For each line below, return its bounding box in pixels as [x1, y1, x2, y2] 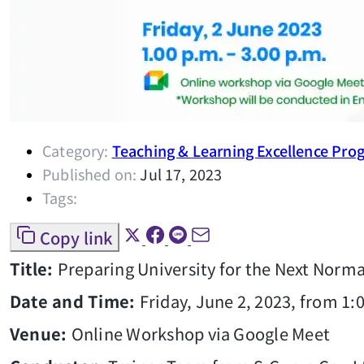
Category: [42, 140, 109, 162]
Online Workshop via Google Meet [71, 322, 331, 346]
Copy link [40, 226, 113, 250]
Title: [10, 257, 58, 281]
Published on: [42, 163, 137, 185]
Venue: [10, 322, 71, 346]
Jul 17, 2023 [140, 163, 223, 185]
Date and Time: [10, 289, 140, 314]
